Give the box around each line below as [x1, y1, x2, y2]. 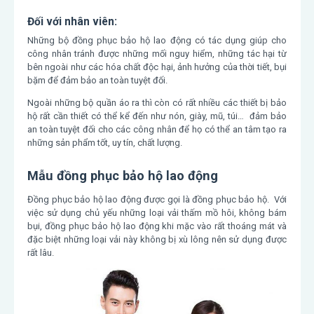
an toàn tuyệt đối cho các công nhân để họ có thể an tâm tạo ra [27, 124, 287, 135]
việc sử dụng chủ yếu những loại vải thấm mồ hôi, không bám [27, 207, 287, 219]
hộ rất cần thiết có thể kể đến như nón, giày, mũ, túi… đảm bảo [27, 111, 287, 122]
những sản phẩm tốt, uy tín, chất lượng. [27, 137, 182, 149]
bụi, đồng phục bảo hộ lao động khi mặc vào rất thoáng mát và [27, 221, 287, 232]
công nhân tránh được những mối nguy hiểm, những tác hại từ [27, 48, 287, 60]
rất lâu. [27, 247, 54, 259]
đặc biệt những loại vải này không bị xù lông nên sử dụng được [27, 234, 287, 245]
